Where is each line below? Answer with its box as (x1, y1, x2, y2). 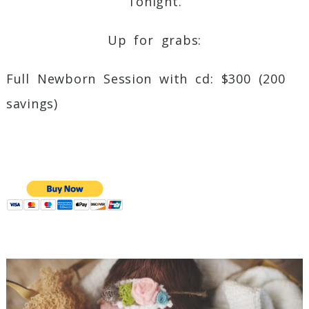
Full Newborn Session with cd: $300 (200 (6, 70, 286, 87)
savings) (6, 94, 58, 112)
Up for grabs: (107, 31, 202, 48)
